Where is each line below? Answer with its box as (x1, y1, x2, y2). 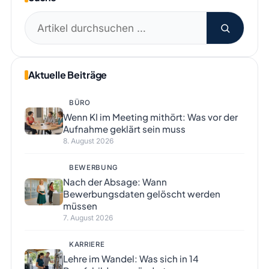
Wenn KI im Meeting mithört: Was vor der (62, 111, 238, 123)
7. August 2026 (62, 213, 113, 223)
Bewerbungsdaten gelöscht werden (62, 188, 220, 200)
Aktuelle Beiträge (28, 68, 107, 82)
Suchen (24, 14, 61, 27)
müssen (62, 200, 97, 212)
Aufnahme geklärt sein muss (62, 123, 186, 135)
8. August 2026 (62, 136, 113, 146)
